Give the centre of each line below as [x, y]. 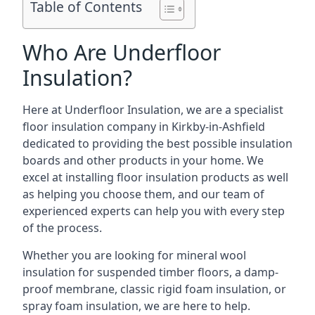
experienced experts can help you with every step [154, 211]
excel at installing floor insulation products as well [155, 177]
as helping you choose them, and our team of [143, 194]
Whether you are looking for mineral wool [134, 255]
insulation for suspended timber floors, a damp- [150, 272]
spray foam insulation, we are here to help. [136, 306]
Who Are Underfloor [122, 52]
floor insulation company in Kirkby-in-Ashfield [144, 127]
